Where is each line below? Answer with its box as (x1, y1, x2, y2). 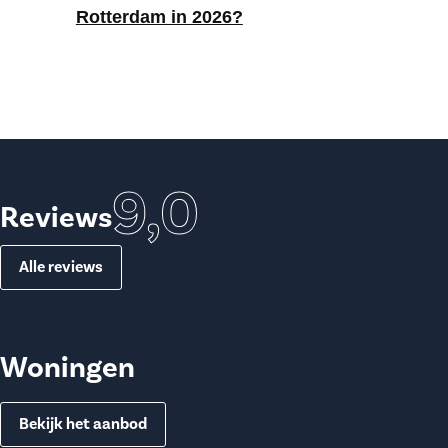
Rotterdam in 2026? (75, 6, 243, 27)
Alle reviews (19, 256, 103, 277)
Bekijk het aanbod (19, 413, 147, 434)
